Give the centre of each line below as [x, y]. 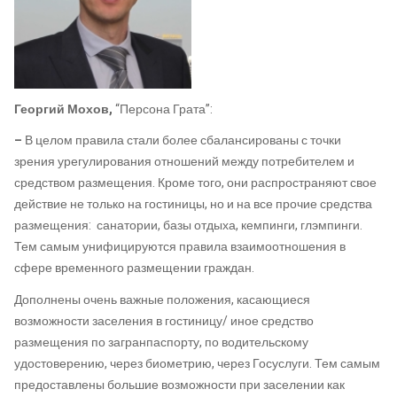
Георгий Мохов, [65, 109]
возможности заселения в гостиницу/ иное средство [164, 321]
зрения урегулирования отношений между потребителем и [184, 162]
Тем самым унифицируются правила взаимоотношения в [180, 247]
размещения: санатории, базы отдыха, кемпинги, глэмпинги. [188, 226]
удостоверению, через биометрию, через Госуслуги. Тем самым [197, 363]
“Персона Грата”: [164, 109]
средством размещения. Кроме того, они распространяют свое [195, 183]
